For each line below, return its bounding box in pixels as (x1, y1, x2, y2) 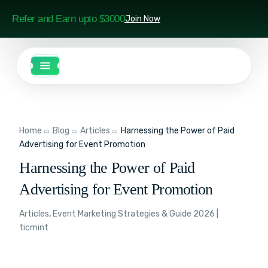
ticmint (19, 222, 49, 233)
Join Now (124, 14, 160, 24)
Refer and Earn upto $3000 (12, 13, 125, 25)
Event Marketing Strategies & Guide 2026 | (53, 208, 219, 219)
